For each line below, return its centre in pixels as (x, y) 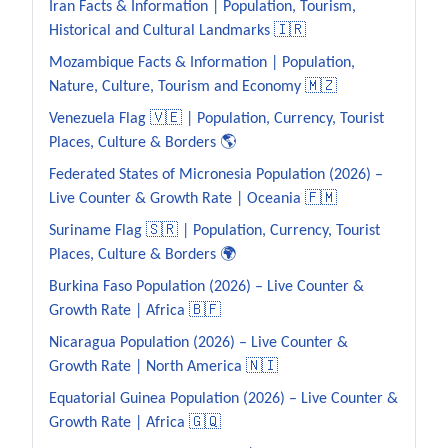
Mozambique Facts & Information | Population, (202, 62)
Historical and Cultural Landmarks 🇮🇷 (177, 30)
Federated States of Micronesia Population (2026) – (216, 174)
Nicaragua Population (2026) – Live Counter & (198, 342)
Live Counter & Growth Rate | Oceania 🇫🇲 (193, 198)
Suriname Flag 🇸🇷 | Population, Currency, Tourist (214, 230)
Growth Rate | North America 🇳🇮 (163, 366)
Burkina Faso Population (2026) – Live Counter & (206, 286)
